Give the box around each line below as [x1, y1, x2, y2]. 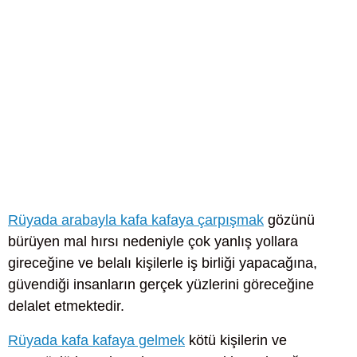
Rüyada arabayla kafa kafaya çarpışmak [8, 212, 264, 229]
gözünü [264, 212, 315, 229]
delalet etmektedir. [8, 298, 124, 315]
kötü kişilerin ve [185, 332, 287, 349]
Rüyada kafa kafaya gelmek [8, 332, 185, 349]
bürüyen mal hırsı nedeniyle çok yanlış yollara [8, 233, 298, 250]
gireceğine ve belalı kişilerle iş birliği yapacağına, [8, 255, 317, 272]
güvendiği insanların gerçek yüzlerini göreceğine [8, 277, 314, 293]
